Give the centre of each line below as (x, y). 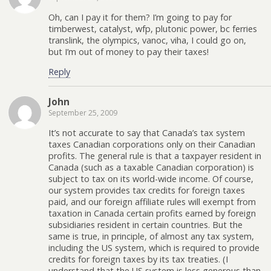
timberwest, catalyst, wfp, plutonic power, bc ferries (153, 28)
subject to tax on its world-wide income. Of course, (151, 178)
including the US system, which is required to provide (154, 247)
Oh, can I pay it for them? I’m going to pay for (140, 17)
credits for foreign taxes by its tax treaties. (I (138, 259)
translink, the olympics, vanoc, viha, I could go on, (147, 40)
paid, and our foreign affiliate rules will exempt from (152, 201)
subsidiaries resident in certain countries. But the (145, 224)
